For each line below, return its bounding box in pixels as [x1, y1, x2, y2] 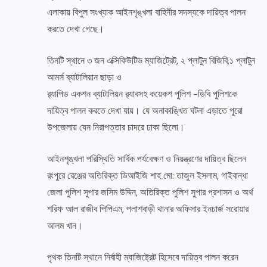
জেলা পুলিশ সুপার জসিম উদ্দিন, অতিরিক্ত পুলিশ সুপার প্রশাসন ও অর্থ [47, 186, 253, 199]
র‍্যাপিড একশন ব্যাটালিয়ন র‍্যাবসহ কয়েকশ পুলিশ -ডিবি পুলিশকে [47, 88, 237, 101]
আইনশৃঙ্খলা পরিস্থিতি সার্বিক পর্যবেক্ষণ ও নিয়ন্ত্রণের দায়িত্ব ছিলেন [47, 153, 246, 166]
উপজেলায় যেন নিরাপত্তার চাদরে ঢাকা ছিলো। [47, 121, 185, 134]
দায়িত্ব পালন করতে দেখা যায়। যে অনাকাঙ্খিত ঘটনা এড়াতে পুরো [47, 104, 243, 117]
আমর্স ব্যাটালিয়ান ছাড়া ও [47, 71, 122, 84]
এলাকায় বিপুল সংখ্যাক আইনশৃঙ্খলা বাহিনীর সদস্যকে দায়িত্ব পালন [47, 6, 246, 19]
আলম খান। [47, 219, 83, 232]
